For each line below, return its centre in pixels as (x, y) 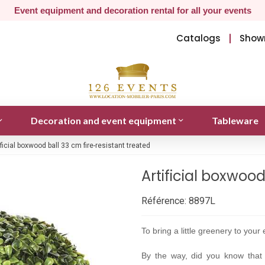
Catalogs (199, 38)
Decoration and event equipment (103, 120)
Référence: (164, 201)
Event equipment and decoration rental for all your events (132, 10)
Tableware (235, 120)
